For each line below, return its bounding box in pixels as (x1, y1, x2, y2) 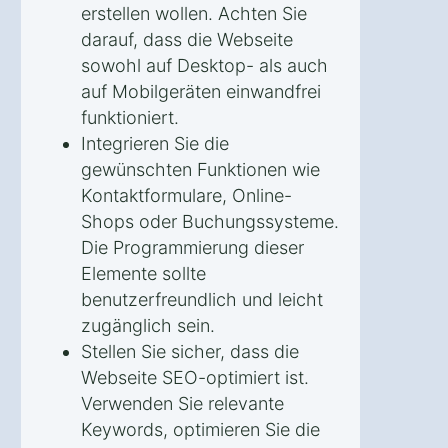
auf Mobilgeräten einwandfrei (81, 80, 321, 102)
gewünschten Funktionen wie (81, 158, 320, 180)
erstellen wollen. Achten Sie (81, 2, 307, 24)
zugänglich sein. (81, 314, 215, 336)
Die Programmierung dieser (81, 236, 304, 258)
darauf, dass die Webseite (81, 28, 293, 50)
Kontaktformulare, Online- (81, 184, 292, 206)
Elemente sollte (81, 262, 206, 284)
